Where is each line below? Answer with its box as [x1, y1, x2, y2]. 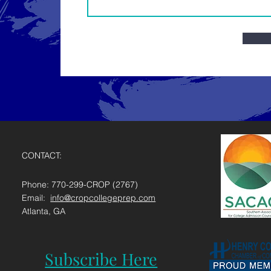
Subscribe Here [45, 248, 158, 270]
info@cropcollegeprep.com [50, 192, 156, 203]
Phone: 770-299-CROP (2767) [22, 179, 139, 190]
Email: [22, 192, 51, 203]
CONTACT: [22, 150, 62, 161]
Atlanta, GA [22, 206, 66, 217]
